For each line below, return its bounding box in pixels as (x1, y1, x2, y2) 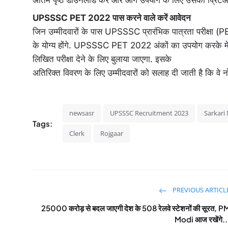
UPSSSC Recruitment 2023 (110, 108, 188, 118)
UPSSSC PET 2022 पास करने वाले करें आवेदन (33, 13, 191, 23)
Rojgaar (100, 129, 123, 138)
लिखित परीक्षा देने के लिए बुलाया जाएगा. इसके (33, 54, 172, 64)
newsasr (69, 108, 94, 118)
